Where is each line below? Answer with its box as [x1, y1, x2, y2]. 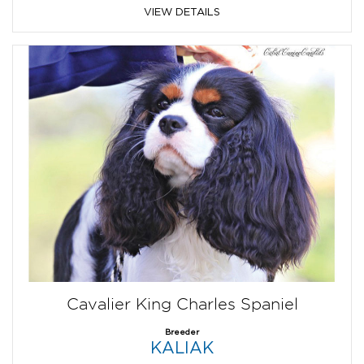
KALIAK [150, 339, 214, 357]
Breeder [165, 327, 199, 337]
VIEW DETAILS [144, 5, 220, 17]
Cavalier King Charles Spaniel [66, 295, 298, 314]
